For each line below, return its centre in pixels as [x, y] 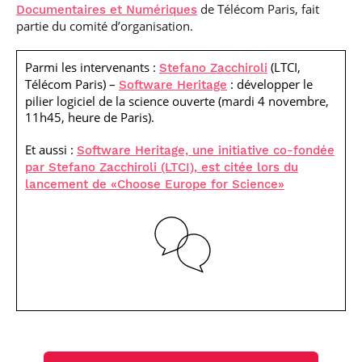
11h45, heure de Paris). [90, 118]
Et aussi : [51, 150]
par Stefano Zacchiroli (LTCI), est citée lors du [162, 168]
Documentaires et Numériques [107, 10]
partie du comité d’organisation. [105, 26]
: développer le [270, 84]
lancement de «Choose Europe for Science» [155, 185]
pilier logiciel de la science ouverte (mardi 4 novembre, [177, 101]
